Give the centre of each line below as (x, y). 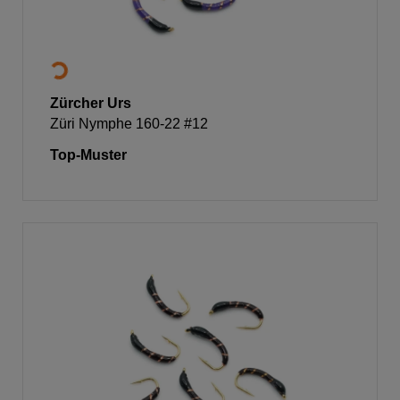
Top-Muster (88, 154)
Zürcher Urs (91, 103)
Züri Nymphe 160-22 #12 (129, 123)
